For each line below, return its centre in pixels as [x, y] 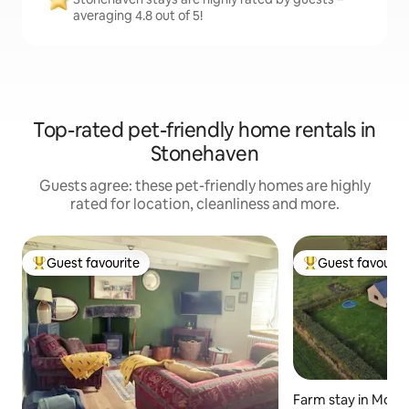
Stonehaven [204, 154]
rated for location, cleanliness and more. [204, 204]
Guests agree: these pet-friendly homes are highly [204, 186]
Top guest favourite [90, 271]
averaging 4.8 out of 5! [138, 16]
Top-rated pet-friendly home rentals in [204, 130]
